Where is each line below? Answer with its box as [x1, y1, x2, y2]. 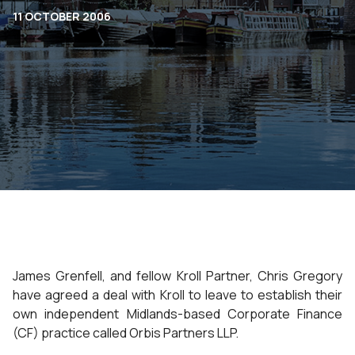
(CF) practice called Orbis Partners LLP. [13, 324, 239, 342]
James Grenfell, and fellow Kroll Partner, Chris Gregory [13, 267, 342, 284]
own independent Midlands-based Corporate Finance [13, 305, 342, 323]
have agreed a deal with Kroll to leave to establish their [13, 286, 342, 303]
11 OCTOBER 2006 [13, 9, 111, 24]
